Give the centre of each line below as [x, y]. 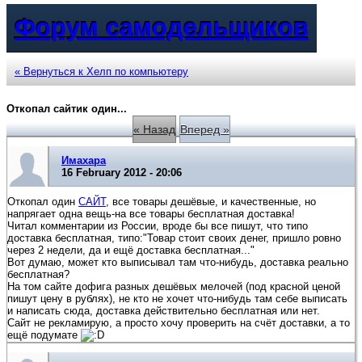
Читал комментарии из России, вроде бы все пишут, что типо [158, 225]
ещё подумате [44, 335]
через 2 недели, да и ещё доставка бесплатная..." [131, 250]
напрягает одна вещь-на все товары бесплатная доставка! [151, 213]
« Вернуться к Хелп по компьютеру [101, 71]
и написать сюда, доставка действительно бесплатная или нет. [164, 310]
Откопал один [43, 201]
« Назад [154, 130]
